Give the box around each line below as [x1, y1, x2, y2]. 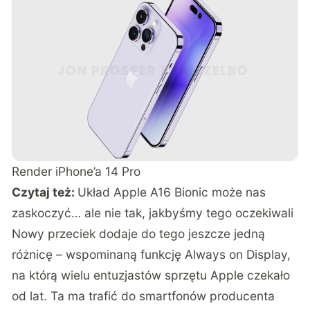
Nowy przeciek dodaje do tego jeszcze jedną [12, 226, 266, 241]
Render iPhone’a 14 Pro [12, 164, 141, 179]
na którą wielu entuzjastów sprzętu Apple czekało [12, 268, 291, 283]
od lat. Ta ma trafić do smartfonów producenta [12, 289, 275, 304]
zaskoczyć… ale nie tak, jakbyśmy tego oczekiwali [12, 206, 294, 221]
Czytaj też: [12, 185, 78, 200]
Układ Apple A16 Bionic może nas [77, 185, 266, 200]
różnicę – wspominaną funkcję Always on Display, [12, 247, 291, 262]
